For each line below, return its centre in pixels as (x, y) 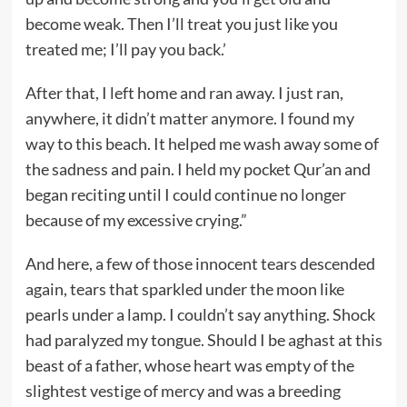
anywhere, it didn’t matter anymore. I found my (189, 118)
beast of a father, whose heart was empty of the (189, 365)
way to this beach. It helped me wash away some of (202, 143)
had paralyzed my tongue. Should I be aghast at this (203, 339)
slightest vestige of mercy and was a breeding (183, 390)
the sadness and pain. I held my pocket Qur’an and (198, 169)
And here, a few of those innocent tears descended (200, 263)
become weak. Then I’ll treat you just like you (181, 23)
